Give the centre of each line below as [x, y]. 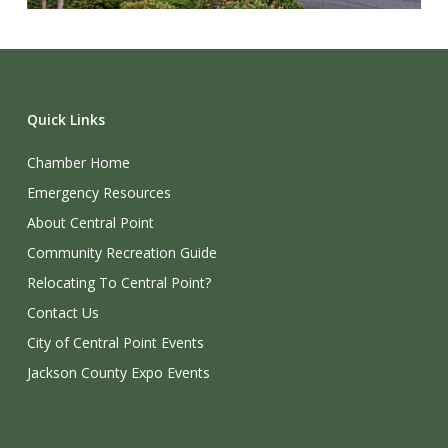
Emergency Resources [98, 192]
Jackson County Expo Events [118, 372]
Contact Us [62, 312]
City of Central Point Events [115, 342]
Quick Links [65, 119]
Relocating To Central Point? [118, 282]
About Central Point [90, 222]
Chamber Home [78, 162]
